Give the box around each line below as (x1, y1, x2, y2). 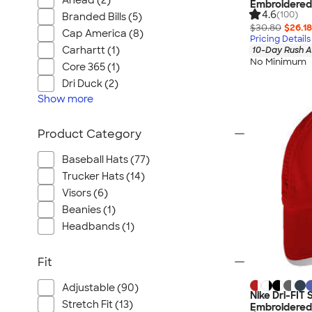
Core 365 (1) (62, 61, 120, 73)
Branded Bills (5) (62, 10, 142, 23)
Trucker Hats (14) (62, 170, 145, 182)
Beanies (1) (62, 203, 116, 216)
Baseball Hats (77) (62, 153, 150, 166)
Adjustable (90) (62, 281, 139, 294)
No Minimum (250, 55, 306, 68)
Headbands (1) (62, 220, 134, 233)
